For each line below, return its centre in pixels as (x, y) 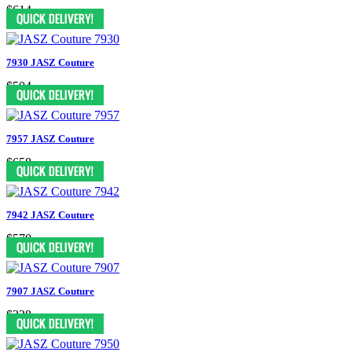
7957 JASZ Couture (50, 138)
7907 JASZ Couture (50, 291)
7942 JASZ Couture (50, 214)
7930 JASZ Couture (50, 62)
